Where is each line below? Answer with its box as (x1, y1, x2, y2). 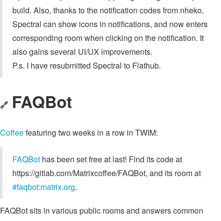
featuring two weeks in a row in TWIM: (24, 126, 158, 138)
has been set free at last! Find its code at (40, 153, 182, 165)
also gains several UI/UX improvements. (12, 45, 152, 57)
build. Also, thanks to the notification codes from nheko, (12, 4, 204, 16)
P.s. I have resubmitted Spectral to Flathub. (12, 59, 161, 71)
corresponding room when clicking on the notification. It (12, 32, 204, 43)
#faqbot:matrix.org (12, 181, 75, 192)
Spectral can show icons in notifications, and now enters (12, 18, 208, 30)
